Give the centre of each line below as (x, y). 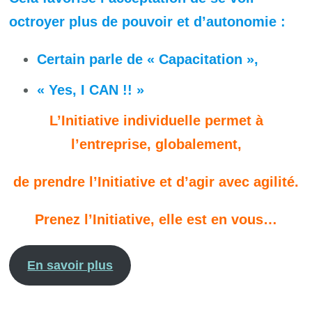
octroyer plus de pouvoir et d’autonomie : (148, 21)
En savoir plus (70, 265)
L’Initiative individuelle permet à (156, 120)
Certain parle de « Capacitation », (148, 59)
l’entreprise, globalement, (156, 144)
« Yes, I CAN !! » (91, 89)
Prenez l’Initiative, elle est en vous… (156, 219)
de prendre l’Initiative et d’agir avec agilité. (156, 181)
